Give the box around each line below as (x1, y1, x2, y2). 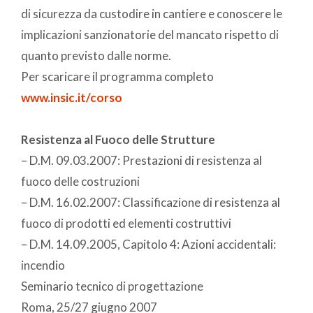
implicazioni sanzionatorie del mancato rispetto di (21, 27, 279, 42)
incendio (21, 257, 65, 272)
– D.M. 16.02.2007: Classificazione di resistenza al (21, 194, 280, 210)
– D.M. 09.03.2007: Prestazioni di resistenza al (21, 152, 262, 168)
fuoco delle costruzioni (21, 173, 140, 189)
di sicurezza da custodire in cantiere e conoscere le (21, 6, 282, 21)
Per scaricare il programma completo (21, 68, 214, 84)
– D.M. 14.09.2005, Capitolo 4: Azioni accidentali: (21, 236, 276, 252)
